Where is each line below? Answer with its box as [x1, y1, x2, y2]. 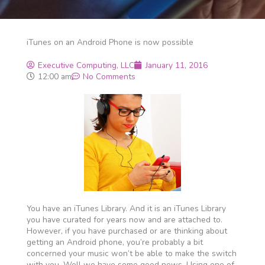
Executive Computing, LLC [37, 60, 134, 71]
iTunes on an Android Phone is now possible [26, 37, 193, 48]
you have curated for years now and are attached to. [26, 214, 222, 225]
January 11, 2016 [145, 60, 208, 71]
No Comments [82, 71, 135, 82]
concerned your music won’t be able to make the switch [26, 248, 237, 259]
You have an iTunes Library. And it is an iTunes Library [26, 203, 226, 214]
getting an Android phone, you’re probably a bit [26, 237, 203, 248]
